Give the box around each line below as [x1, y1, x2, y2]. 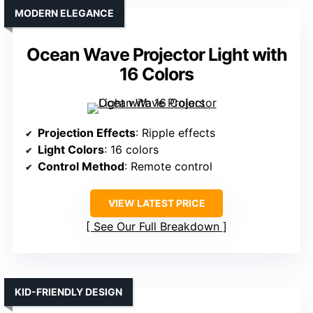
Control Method [38, 159, 124, 174]
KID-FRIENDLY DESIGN [15, 286, 122, 298]
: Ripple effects [136, 126, 215, 140]
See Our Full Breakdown [94, 219, 219, 234]
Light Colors [38, 143, 104, 157]
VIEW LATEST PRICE [108, 197, 205, 210]
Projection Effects [38, 126, 136, 140]
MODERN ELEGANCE [15, 7, 114, 20]
